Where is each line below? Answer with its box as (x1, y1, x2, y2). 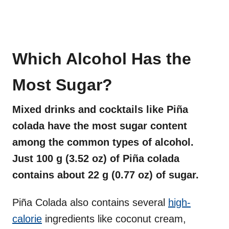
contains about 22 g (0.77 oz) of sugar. (12, 169, 202, 181)
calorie (12, 213, 42, 225)
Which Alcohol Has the (12, 50, 191, 68)
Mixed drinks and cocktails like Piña (12, 104, 188, 116)
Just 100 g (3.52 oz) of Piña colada (12, 153, 179, 165)
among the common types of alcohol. (12, 136, 194, 148)
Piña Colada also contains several (12, 197, 168, 209)
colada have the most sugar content (12, 120, 187, 132)
